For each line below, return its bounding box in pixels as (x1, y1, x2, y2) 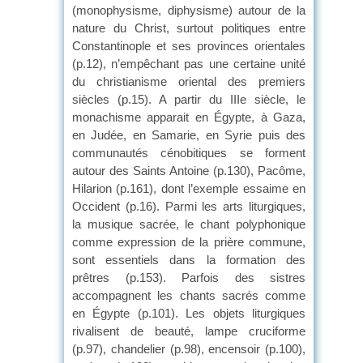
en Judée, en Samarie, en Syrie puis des (72, 127, 305, 142)
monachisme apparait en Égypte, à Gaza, (72, 109, 305, 124)
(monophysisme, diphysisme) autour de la (72, 2, 305, 17)
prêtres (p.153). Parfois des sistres (72, 270, 305, 284)
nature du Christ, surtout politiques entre (72, 20, 305, 35)
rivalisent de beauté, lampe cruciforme (72, 323, 305, 338)
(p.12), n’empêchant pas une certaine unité (72, 56, 305, 70)
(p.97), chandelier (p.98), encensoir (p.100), (72, 341, 305, 356)
